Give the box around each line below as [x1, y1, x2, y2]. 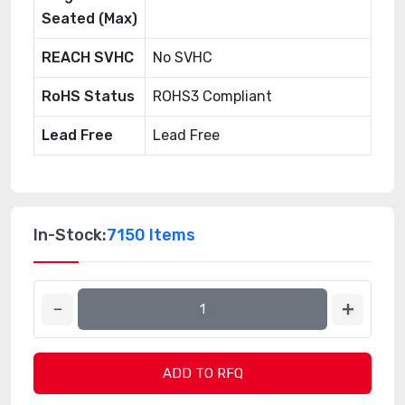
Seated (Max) [42, 10, 137, 27]
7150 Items [107, 225, 195, 245]
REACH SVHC [42, 49, 134, 66]
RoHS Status [42, 88, 135, 105]
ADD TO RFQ [162, 365, 243, 381]
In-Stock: [33, 225, 107, 245]
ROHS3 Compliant [153, 88, 272, 105]
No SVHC [153, 49, 212, 66]
